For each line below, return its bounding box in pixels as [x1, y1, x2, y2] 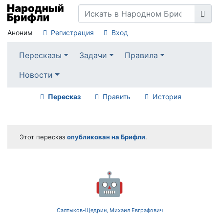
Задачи [79, 50, 108, 60]
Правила [125, 50, 158, 60]
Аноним [7, 28, 33, 37]
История [152, 92, 181, 101]
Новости [19, 69, 53, 80]
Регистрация [50, 28, 94, 37]
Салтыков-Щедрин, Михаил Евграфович [56, 207, 163, 214]
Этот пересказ [20, 133, 67, 141]
